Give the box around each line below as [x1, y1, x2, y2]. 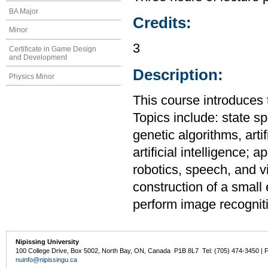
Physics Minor [9, 72, 54, 81]
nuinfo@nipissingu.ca [16, 256, 78, 264]
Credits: [133, 14, 191, 32]
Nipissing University [16, 238, 80, 246]
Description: [133, 66, 223, 83]
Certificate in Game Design [9, 45, 96, 54]
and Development [9, 53, 67, 62]
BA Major [9, 7, 38, 16]
